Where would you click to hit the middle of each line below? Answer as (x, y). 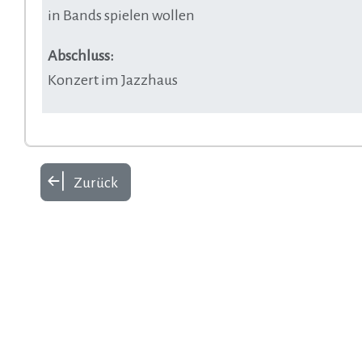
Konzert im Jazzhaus (112, 80)
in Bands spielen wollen (121, 15)
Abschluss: (80, 55)
